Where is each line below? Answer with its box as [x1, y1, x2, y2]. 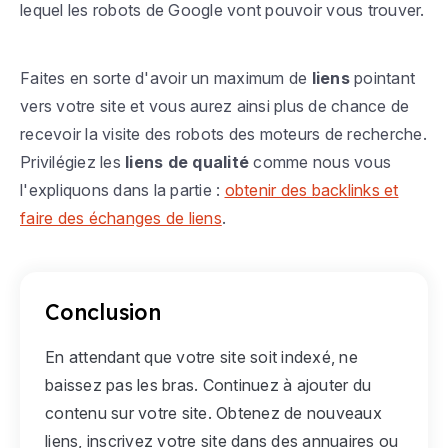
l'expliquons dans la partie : [20, 180, 225, 201]
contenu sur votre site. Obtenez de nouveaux [45, 403, 382, 424]
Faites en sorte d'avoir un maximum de [20, 68, 312, 89]
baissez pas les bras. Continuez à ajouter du [45, 375, 371, 396]
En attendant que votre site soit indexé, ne [45, 347, 358, 368]
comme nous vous [249, 152, 391, 173]
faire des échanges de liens [20, 208, 222, 229]
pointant [349, 68, 415, 89]
